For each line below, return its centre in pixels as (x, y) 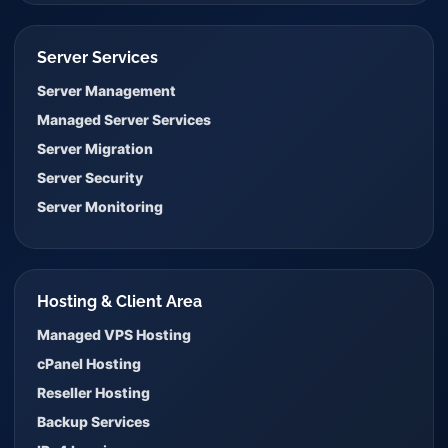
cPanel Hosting (89, 364)
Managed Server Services (124, 120)
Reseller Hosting (93, 393)
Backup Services (93, 422)
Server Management (106, 91)
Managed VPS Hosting (114, 335)
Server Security (90, 178)
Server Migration (95, 149)
